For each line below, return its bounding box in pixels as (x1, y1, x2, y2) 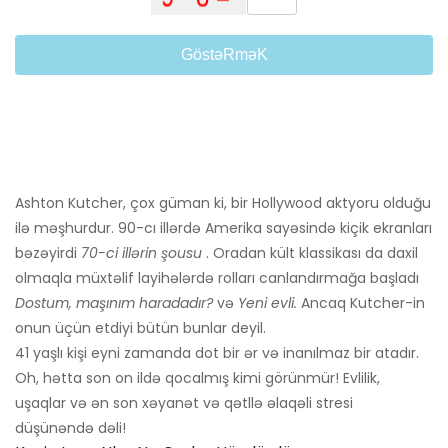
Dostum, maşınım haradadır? (15, 293, 213, 314)
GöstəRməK (180, 46, 268, 64)
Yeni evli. (238, 293, 297, 314)
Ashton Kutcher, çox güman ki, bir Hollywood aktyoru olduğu (15, 193, 431, 214)
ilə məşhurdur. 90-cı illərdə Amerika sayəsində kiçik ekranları (15, 218, 432, 239)
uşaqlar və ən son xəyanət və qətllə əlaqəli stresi (15, 393, 353, 414)
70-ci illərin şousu (81, 243, 202, 264)
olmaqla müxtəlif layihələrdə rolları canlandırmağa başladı (15, 268, 419, 289)
